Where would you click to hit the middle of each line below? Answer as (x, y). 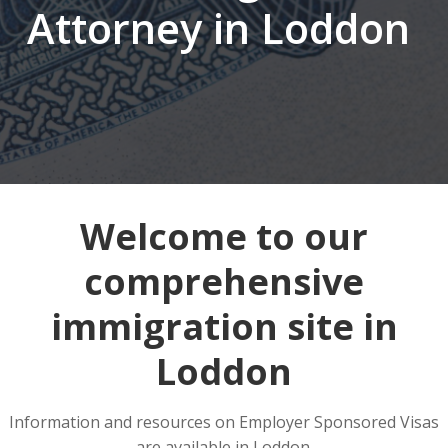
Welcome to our (224, 236)
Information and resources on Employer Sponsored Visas (224, 422)
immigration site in (224, 326)
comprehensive (224, 281)
